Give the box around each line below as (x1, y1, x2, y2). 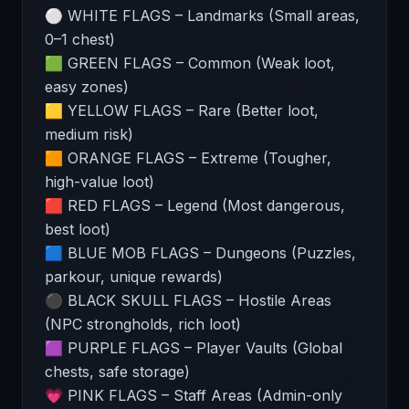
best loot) (45, 220, 110, 238)
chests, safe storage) (45, 362, 190, 381)
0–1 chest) (45, 30, 115, 48)
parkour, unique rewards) (45, 267, 223, 286)
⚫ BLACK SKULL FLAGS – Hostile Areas (45, 291, 331, 309)
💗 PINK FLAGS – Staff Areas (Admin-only (45, 386, 342, 404)
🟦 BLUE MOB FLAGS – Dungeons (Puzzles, (45, 244, 356, 262)
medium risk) (45, 125, 133, 143)
